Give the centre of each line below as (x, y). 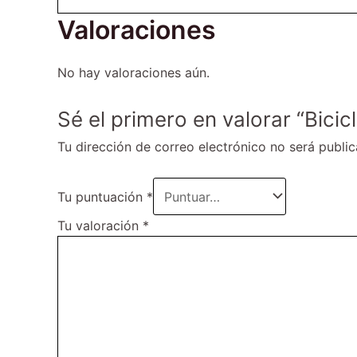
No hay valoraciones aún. (133, 72)
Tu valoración (100, 226)
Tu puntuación (102, 196)
